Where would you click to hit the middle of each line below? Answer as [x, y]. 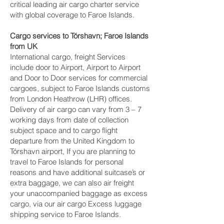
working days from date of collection [69, 120]
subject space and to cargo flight [64, 130]
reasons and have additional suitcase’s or [77, 172]
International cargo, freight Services [68, 57]
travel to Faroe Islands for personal [67, 162]
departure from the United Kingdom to [72, 141]
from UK [24, 46]
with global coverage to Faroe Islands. [72, 15]
